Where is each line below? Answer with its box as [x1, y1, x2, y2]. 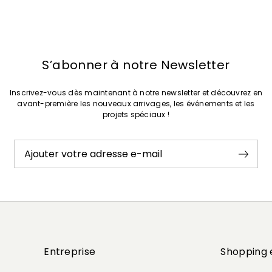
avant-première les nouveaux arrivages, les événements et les [17, 98, 255, 109]
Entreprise [44, 245, 96, 259]
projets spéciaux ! [102, 109, 170, 120]
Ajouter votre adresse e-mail [24, 146, 162, 161]
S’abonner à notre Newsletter [42, 56, 230, 74]
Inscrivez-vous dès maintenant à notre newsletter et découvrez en [9, 87, 263, 98]
